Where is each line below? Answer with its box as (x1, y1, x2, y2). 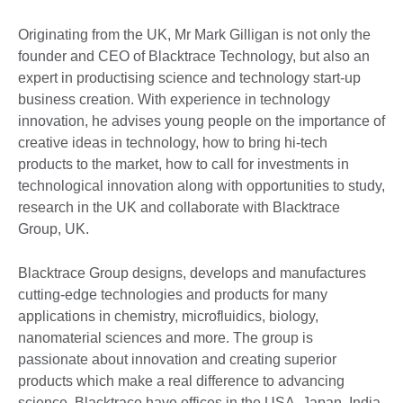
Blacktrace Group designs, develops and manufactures (18, 264, 366, 281)
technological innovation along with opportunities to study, (18, 177, 385, 193)
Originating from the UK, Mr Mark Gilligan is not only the (18, 26, 371, 42)
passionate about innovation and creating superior (18, 351, 336, 367)
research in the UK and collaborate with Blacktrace (18, 199, 340, 215)
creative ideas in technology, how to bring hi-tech (18, 134, 327, 150)
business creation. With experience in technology (18, 91, 330, 107)
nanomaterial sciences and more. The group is (18, 329, 313, 345)
